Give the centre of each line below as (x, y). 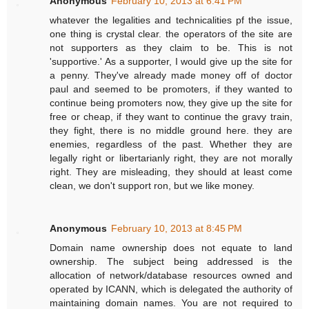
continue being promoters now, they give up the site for (171, 102)
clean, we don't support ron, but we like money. (152, 185)
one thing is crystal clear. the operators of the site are (171, 33)
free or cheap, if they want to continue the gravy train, (171, 116)
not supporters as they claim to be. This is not (171, 47)
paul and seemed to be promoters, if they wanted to (171, 89)
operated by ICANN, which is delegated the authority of (171, 289)
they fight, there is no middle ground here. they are (171, 130)
